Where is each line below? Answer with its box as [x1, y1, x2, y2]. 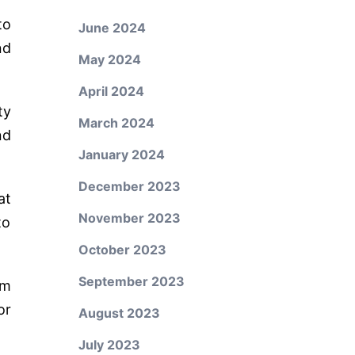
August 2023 [78, 305, 160, 321]
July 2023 [78, 337, 140, 353]
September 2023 [78, 273, 185, 289]
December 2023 [78, 178, 181, 194]
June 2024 [78, 20, 146, 36]
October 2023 [78, 242, 166, 258]
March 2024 [78, 115, 155, 131]
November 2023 [78, 210, 181, 226]
